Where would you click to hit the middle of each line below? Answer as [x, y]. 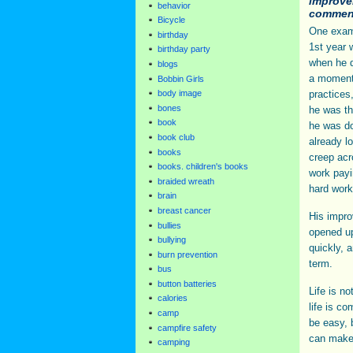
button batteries [187, 283]
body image [180, 93]
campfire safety [187, 327]
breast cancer [184, 210]
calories [173, 298]
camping [174, 342]
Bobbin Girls [181, 78]
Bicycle [171, 20]
